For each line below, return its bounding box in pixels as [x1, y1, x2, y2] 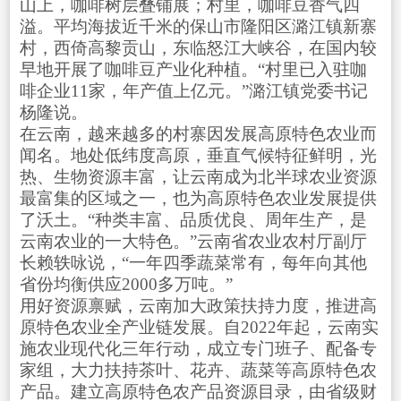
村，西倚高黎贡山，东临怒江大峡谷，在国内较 [19, 38, 377, 57]
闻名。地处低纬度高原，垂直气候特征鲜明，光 [19, 145, 377, 165]
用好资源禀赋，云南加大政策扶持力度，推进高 [19, 295, 377, 315]
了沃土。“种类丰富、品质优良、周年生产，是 [19, 209, 367, 229]
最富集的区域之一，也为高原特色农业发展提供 [19, 188, 377, 208]
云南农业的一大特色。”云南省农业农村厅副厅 [19, 231, 367, 251]
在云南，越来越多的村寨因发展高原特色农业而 [19, 124, 377, 143]
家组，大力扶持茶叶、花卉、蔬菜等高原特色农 [19, 360, 377, 380]
